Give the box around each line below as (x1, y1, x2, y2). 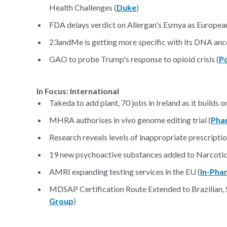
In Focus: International (36, 86, 119, 96)
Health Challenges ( (49, 3, 117, 12)
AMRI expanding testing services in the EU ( (49, 167, 200, 176)
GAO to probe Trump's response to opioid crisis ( (49, 54, 219, 64)
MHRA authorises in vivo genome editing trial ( (49, 115, 211, 125)
